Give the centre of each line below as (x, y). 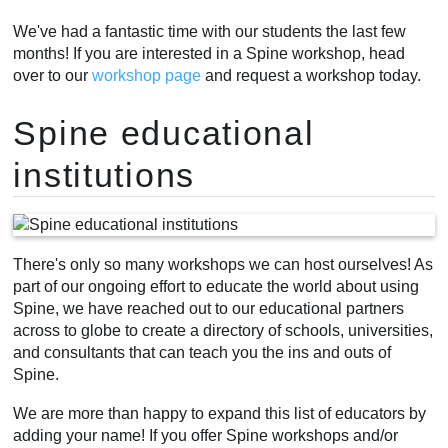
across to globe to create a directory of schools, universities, (223, 330)
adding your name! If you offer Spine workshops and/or (206, 436)
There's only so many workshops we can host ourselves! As (223, 264)
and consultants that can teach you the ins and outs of (202, 352)
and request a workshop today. (311, 76)
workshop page (147, 76)
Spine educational (164, 132)
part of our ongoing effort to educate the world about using (216, 286)
